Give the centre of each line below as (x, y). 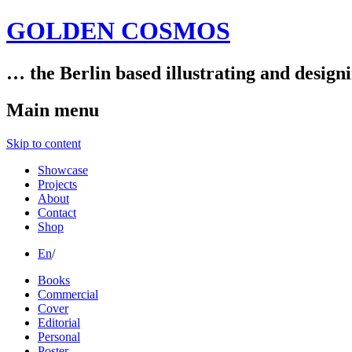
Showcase (63, 170)
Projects (57, 184)
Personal (59, 336)
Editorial (59, 322)
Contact (57, 212)
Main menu (53, 110)
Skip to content (44, 143)
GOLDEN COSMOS (118, 31)
